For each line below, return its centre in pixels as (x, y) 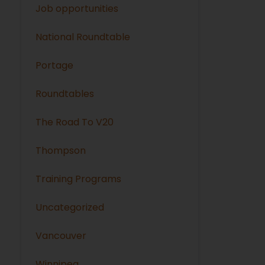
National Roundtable (83, 37)
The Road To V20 (75, 122)
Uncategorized (70, 207)
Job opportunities (77, 8)
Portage (55, 65)
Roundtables (65, 93)
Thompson (61, 150)
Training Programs (79, 179)
